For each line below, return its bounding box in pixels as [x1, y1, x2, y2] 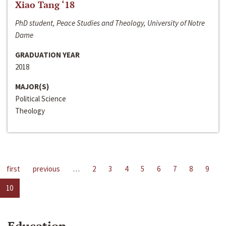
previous [33, 164, 60, 174]
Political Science [15, 94, 66, 104]
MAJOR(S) [15, 82, 49, 92]
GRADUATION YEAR [15, 50, 80, 60]
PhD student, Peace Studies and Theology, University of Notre [15, 18, 205, 28]
